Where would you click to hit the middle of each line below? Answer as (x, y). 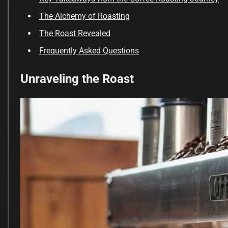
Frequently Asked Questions (89, 51)
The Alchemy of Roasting (84, 16)
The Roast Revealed (75, 34)
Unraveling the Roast (77, 79)
